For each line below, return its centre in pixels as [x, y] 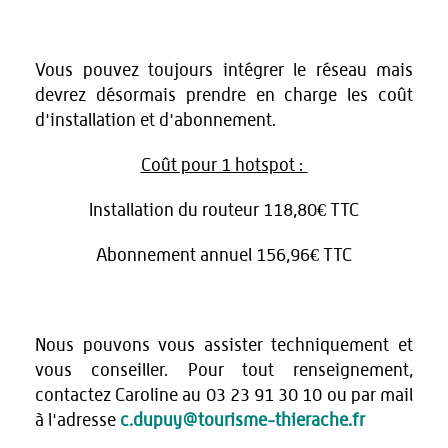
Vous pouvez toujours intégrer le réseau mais [224, 71]
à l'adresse [77, 421]
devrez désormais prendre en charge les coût [224, 96]
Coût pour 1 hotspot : [224, 166]
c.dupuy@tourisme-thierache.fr [242, 421]
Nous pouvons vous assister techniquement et [224, 346]
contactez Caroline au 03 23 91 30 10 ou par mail [224, 396]
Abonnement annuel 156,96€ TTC [224, 256]
